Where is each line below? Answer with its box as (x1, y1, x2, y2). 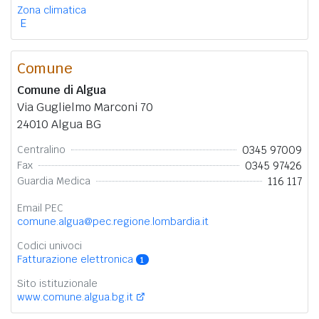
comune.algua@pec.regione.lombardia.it (17, 214, 209, 228)
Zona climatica (17, 3, 86, 16)
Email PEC (17, 201, 63, 214)
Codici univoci (17, 239, 82, 252)
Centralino (17, 143, 66, 157)
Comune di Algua (17, 82, 106, 98)
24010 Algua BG (17, 116, 101, 132)
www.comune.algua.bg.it (17, 291, 133, 304)
